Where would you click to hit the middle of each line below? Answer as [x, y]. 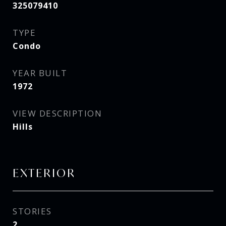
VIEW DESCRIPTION [57, 113]
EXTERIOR [44, 173]
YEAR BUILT [40, 73]
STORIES [32, 211]
